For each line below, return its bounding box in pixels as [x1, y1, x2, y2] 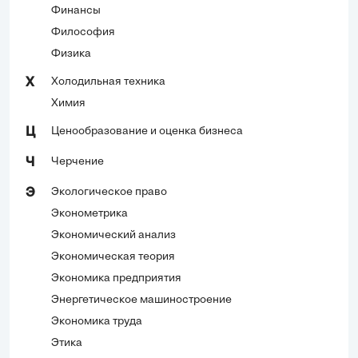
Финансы [51, 4, 101, 17]
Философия [51, 26, 115, 38]
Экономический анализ [51, 229, 176, 241]
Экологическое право [51, 185, 167, 198]
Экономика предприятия [51, 272, 181, 284]
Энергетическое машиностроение [51, 293, 232, 306]
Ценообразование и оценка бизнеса [51, 125, 243, 137]
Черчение [51, 155, 104, 168]
